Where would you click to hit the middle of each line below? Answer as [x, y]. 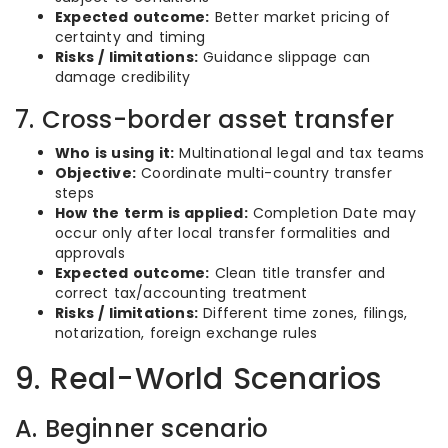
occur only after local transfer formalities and [223, 233]
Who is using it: [115, 153]
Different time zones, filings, [303, 313]
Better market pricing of [300, 17]
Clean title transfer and [297, 273]
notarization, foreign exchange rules [186, 333]
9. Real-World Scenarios [198, 379]
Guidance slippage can [284, 57]
